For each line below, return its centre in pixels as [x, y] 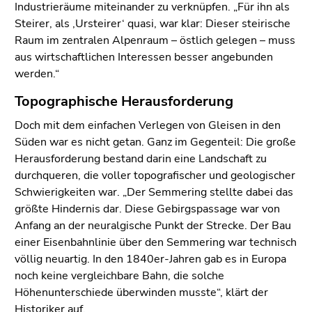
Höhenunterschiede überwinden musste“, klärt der [141, 293]
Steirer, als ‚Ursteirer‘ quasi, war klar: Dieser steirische [153, 24]
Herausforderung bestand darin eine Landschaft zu [141, 159]
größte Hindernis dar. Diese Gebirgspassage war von [147, 209]
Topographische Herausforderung [124, 102]
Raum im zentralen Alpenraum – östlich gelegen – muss [155, 41]
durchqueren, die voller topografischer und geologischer [155, 176]
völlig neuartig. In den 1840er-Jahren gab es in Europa [150, 259]
